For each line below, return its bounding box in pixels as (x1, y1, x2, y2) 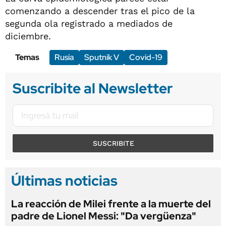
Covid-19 (129, 51, 162, 63)
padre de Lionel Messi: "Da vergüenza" (11, 209, 196, 222)
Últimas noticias (11, 171, 118, 190)
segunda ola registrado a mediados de (5, 18, 173, 29)
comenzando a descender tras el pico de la (5, 5, 195, 16)
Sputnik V (84, 51, 119, 63)
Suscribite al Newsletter (13, 78, 173, 98)
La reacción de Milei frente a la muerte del (11, 197, 211, 210)
